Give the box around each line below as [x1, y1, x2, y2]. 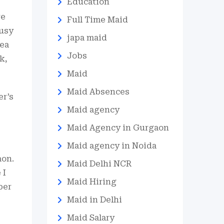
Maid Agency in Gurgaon [66, 123, 169, 132]
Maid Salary [66, 213, 114, 222]
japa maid [66, 33, 107, 42]
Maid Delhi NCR [66, 159, 131, 168]
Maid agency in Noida [66, 141, 156, 150]
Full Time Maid [66, 15, 128, 24]
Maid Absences [66, 87, 129, 96]
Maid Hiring [66, 177, 116, 186]
